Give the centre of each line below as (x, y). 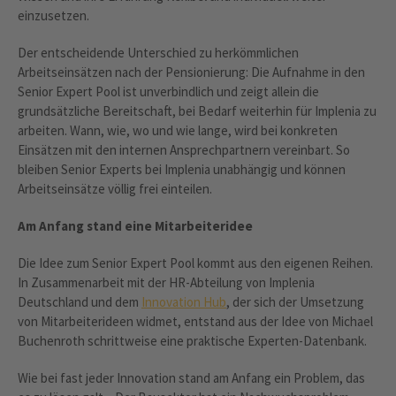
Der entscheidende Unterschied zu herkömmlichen (158, 52)
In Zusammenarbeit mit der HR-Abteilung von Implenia (166, 282)
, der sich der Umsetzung (295, 301)
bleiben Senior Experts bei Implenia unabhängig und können (182, 169)
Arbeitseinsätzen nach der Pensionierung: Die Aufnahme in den (191, 72)
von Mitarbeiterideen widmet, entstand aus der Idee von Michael (195, 321)
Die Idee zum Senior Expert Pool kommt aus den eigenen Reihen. (195, 263)
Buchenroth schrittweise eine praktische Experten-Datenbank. (192, 340)
